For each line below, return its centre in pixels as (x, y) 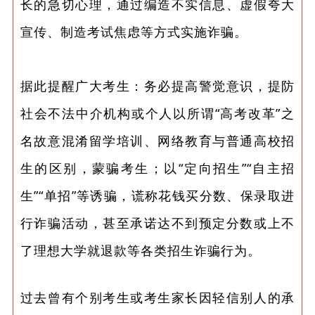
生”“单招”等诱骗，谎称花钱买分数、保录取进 (157, 196)
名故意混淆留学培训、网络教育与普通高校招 (157, 141)
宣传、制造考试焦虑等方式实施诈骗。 (134, 32)
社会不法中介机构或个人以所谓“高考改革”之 (157, 114)
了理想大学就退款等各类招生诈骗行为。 (140, 251)
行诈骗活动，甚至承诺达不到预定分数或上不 (157, 223)
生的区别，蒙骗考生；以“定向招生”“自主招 (157, 168)
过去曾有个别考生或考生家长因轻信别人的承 (157, 298)
